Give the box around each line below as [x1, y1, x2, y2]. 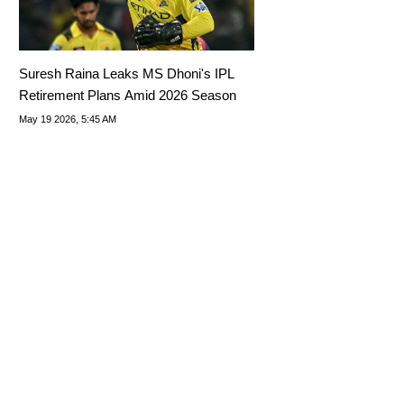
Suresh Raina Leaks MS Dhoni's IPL [19, 65, 235, 81]
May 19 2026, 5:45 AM [19, 113, 117, 124]
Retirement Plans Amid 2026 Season [19, 87, 237, 103]
